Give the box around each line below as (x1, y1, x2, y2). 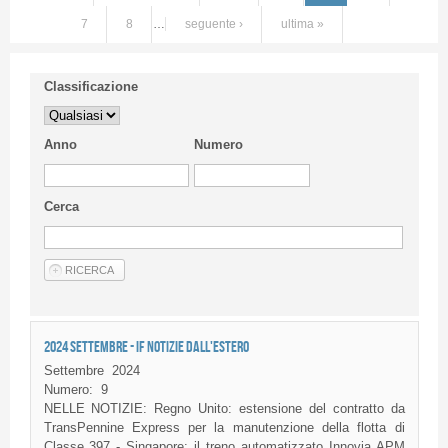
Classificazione (43, 78, 138, 94)
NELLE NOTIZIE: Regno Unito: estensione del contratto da (43, 400, 405, 416)
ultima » (280, 17, 324, 32)
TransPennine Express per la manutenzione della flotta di (43, 419, 405, 435)
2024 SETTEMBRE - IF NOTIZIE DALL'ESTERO (43, 338, 249, 356)
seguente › (184, 17, 243, 32)
